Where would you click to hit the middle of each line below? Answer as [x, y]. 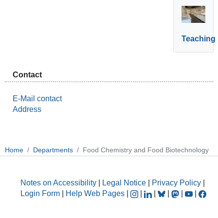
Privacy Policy [176, 182]
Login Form [40, 193]
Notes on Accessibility [59, 182]
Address [27, 109]
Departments [53, 150]
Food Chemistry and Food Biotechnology [146, 150]
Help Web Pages [95, 193]
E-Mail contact [37, 98]
